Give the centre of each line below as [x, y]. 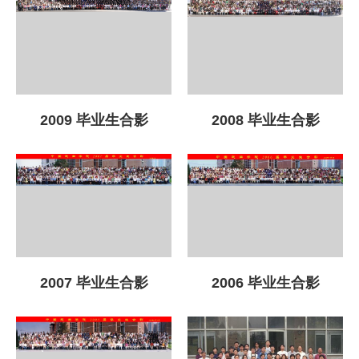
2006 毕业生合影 [265, 283]
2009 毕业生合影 [94, 121]
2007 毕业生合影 [94, 283]
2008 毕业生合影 [265, 121]
